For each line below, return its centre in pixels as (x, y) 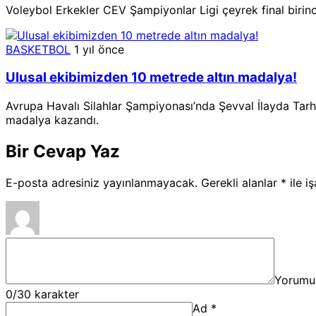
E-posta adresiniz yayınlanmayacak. (102, 182)
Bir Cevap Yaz (63, 151)
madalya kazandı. (52, 120)
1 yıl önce (99, 49)
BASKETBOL (38, 49)
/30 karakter (46, 294)
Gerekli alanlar (241, 182)
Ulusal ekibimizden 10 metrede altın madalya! (151, 78)
